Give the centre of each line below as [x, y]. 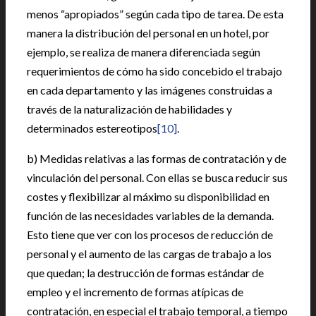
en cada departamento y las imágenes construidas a [150, 90]
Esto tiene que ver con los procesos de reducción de [150, 235]
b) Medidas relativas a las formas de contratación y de [157, 158]
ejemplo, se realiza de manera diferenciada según [144, 52]
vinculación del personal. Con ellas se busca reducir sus [157, 177]
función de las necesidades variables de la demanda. [150, 215]
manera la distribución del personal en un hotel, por [148, 33]
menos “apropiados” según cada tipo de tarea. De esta [155, 14]
